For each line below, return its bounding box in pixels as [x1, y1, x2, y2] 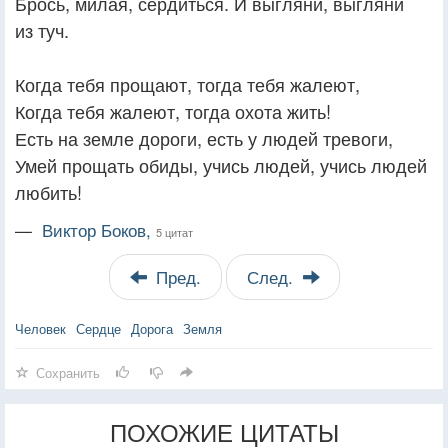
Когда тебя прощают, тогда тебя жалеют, [15, 70, 360, 97]
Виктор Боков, [42, 217, 156, 242]
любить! [15, 178, 82, 205]
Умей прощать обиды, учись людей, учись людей [15, 151, 427, 178]
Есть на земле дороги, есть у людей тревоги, [15, 124, 393, 151]
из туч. [15, 16, 69, 43]
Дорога [131, 318, 173, 338]
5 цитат [156, 223, 193, 240]
